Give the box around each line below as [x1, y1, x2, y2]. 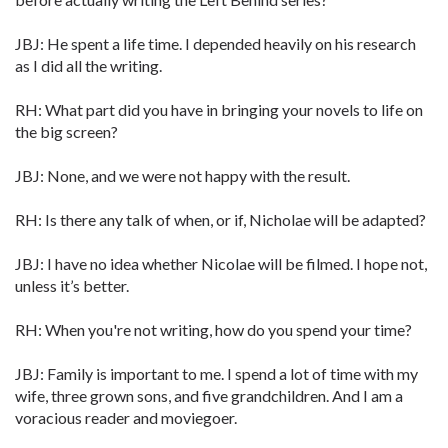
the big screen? [15, 122, 118, 141]
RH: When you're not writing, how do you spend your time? [15, 320, 412, 339]
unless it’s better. [15, 276, 129, 295]
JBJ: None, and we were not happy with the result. [15, 166, 350, 185]
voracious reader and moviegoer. [15, 408, 237, 427]
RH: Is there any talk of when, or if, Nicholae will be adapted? [15, 210, 426, 229]
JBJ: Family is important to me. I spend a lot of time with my [15, 364, 418, 383]
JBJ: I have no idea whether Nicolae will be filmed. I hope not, [15, 254, 427, 273]
